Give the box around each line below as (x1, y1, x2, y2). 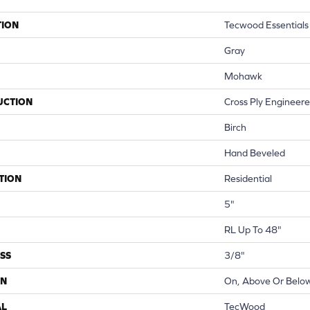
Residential (224, 172, 272, 184)
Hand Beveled (224, 147, 285, 158)
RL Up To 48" (224, 224, 282, 235)
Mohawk (224, 70, 262, 82)
